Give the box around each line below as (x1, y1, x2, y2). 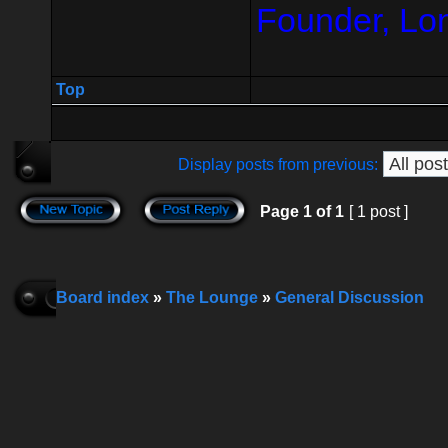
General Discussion (275, 289, 424, 306)
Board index (56, 289, 149, 306)
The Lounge (166, 289, 258, 306)
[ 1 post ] (345, 203, 412, 220)
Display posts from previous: (178, 156, 378, 173)
